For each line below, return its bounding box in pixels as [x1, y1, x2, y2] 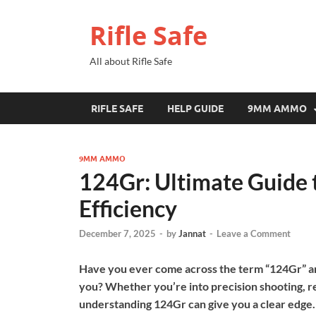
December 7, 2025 [79, 228, 156, 240]
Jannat [178, 228, 206, 240]
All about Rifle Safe [90, 55, 172, 67]
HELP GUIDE [167, 102, 224, 114]
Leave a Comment [217, 228, 291, 240]
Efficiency [79, 195, 177, 222]
